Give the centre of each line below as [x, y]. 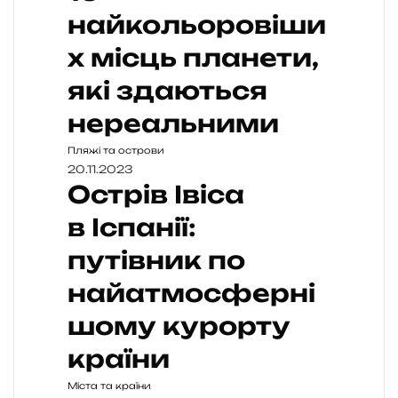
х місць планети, [193, 57]
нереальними [173, 123]
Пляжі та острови [116, 150]
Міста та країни [109, 385]
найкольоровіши [197, 24]
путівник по [156, 260]
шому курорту [179, 326]
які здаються [167, 90]
